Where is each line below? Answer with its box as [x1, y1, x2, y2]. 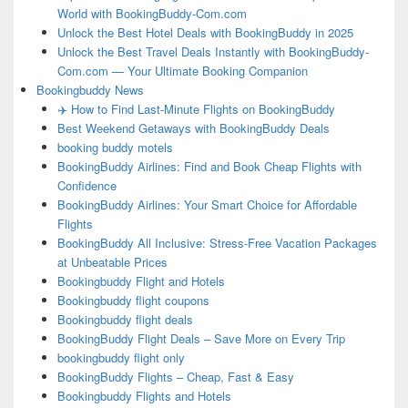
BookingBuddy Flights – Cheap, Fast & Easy [56, 368, 294, 386]
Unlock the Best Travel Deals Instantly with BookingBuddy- [56, 43, 369, 61]
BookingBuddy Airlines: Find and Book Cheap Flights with [56, 158, 362, 176]
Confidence [56, 177, 117, 195]
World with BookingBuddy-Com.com [56, 5, 247, 23]
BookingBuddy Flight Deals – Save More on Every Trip [56, 330, 345, 348]
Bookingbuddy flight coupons [56, 291, 209, 310]
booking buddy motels [56, 138, 173, 157]
